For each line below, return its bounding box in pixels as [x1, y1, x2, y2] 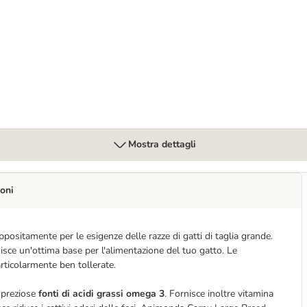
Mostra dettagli [127, 138, 196, 151]
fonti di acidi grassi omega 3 [38, 287, 164, 300]
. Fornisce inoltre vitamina [164, 287, 273, 300]
